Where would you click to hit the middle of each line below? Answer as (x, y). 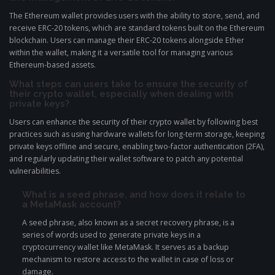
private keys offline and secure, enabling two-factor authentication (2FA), (137, 147)
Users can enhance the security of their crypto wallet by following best (134, 122)
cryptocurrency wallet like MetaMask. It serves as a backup (126, 247)
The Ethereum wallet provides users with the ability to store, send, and (134, 16)
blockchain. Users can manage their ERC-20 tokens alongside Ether (127, 41)
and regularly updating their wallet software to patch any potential (126, 159)
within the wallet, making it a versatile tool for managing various (121, 53)
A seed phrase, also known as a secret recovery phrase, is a (128, 223)
